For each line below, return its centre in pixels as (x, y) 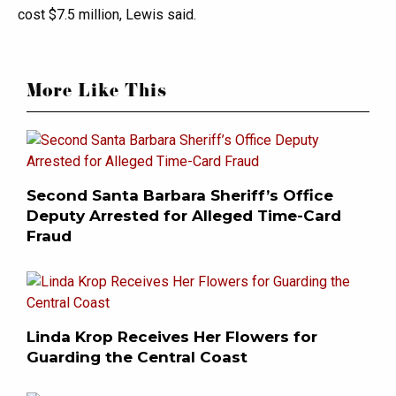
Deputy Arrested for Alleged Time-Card (184, 216)
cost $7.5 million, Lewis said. (107, 15)
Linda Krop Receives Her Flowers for (172, 337)
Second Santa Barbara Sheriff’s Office (180, 196)
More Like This (97, 94)
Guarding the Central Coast (141, 358)
